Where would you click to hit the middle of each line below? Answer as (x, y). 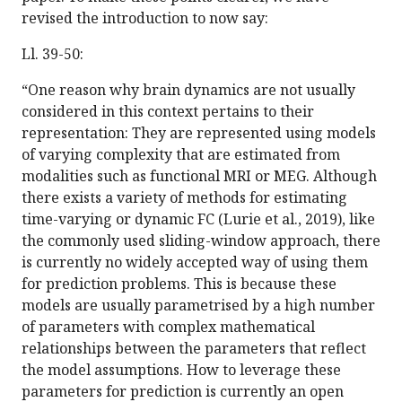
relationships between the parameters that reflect (194, 349)
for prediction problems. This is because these (179, 284)
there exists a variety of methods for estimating (184, 198)
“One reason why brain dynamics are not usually (188, 90)
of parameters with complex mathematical (168, 327)
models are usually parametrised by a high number (198, 306)
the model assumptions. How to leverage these (181, 370)
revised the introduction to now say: (145, 18)
